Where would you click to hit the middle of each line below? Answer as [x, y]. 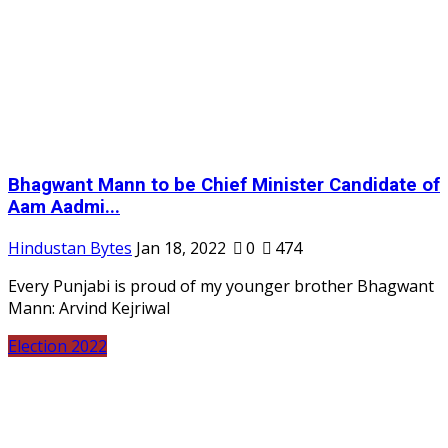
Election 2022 [57, 345]
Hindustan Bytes [70, 247]
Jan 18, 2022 [181, 247]
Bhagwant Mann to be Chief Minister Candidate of [224, 185]
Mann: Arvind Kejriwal [89, 307]
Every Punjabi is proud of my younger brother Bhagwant [221, 285]
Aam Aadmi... [64, 207]
